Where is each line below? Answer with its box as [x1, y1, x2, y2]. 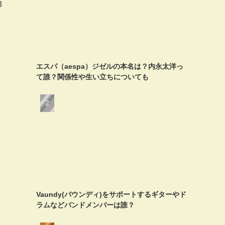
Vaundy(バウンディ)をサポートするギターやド [36, 190, 186, 198]
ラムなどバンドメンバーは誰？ [36, 200, 135, 209]
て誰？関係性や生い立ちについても [36, 72, 149, 81]
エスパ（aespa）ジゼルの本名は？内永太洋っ [36, 62, 183, 70]
